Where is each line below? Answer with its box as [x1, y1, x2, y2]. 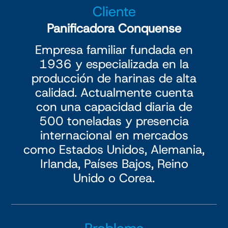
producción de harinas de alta [32, 70, 196, 87]
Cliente [92, 2, 136, 21]
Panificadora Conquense [47, 20, 181, 37]
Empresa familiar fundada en [35, 42, 193, 59]
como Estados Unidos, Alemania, [23, 141, 205, 158]
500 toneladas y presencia [39, 113, 189, 130]
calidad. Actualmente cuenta [35, 84, 193, 101]
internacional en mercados [40, 127, 188, 144]
